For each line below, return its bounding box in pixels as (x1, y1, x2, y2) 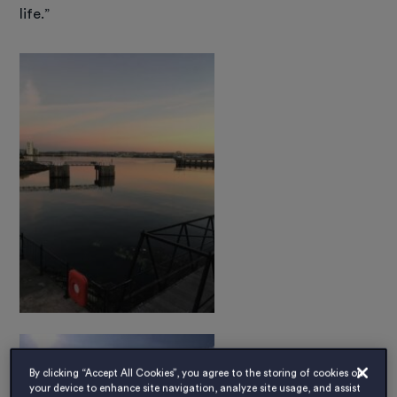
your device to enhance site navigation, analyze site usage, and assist (29, 383, 362, 393)
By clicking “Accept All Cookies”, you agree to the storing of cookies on (29, 368, 364, 378)
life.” (19, 6, 51, 21)
